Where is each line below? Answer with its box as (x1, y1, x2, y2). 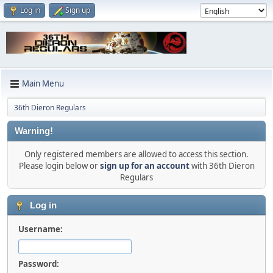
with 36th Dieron (189, 160, 255, 171)
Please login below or (18, 160, 100, 171)
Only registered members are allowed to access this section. (24, 148, 249, 160)
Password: (18, 258, 59, 269)
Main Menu (22, 78, 64, 90)
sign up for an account (99, 160, 190, 171)
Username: (18, 223, 63, 235)
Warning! (15, 126, 53, 136)
